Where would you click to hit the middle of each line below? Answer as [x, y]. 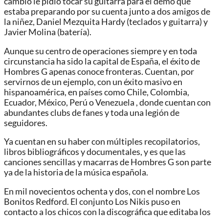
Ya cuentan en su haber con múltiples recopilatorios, [102, 142]
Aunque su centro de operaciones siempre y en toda [100, 51]
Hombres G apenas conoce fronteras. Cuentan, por [99, 71]
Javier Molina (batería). [48, 32]
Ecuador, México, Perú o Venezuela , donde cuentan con [107, 102]
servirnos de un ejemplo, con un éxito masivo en [93, 82]
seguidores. [26, 123]
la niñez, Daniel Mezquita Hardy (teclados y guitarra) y [106, 22]
